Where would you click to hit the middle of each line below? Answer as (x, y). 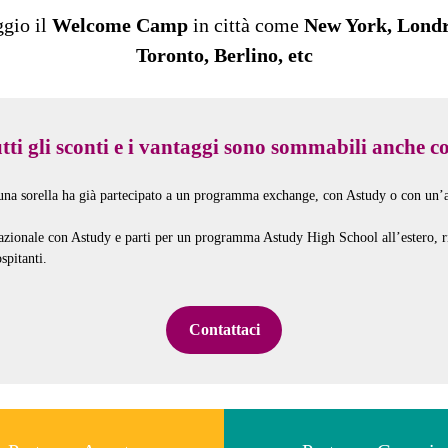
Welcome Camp (119, 24)
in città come (245, 24)
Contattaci (224, 330)
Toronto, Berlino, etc (224, 54)
